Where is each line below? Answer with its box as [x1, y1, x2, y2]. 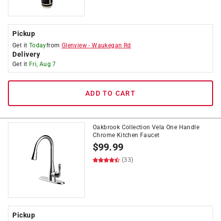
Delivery [12, 50, 40, 58]
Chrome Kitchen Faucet [93, 132, 160, 139]
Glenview [61, 42, 87, 49]
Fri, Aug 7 [29, 61, 56, 68]
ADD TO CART [85, 89, 136, 97]
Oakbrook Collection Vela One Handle [93, 124, 199, 131]
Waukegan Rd [92, 42, 131, 49]
